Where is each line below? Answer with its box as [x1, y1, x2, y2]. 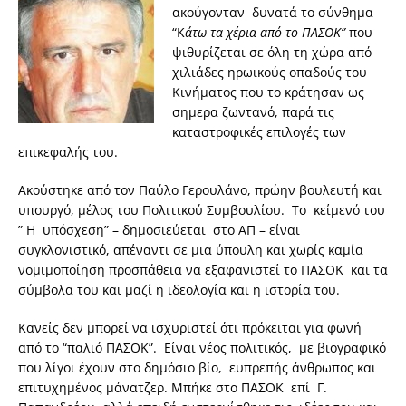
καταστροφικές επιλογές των [172, 123, 346, 141]
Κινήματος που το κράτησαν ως [172, 83, 364, 101]
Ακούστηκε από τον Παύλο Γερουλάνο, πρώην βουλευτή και [18, 181, 382, 199]
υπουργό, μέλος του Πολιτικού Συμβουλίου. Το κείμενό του [18, 201, 385, 219]
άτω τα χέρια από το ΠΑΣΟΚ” [185, 24, 345, 42]
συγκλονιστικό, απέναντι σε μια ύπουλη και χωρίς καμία [18, 241, 367, 259]
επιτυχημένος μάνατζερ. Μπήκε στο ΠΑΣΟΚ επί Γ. [18, 379, 327, 397]
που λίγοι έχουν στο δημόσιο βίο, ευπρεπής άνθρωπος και [18, 359, 376, 377]
